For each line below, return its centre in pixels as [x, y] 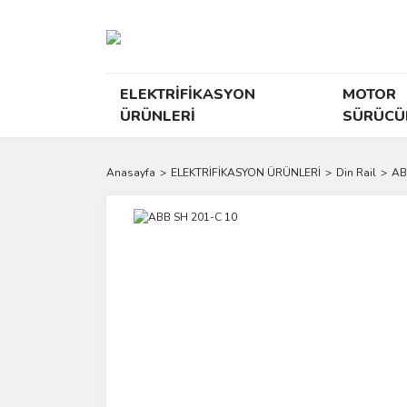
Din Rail [356, 173]
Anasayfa [131, 173]
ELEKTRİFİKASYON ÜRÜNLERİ [246, 173]
